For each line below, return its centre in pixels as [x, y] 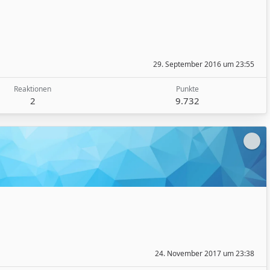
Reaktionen [33, 89]
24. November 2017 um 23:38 [205, 254]
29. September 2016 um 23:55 [204, 64]
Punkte [187, 89]
